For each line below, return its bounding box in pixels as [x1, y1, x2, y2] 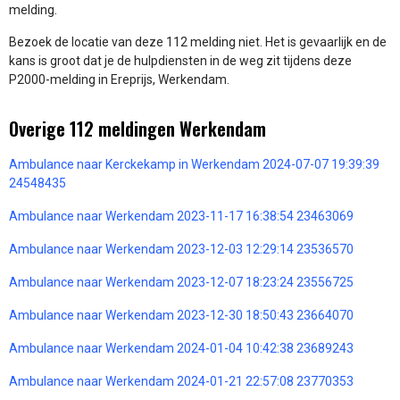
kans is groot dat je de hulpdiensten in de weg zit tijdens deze [9, 53, 352, 68]
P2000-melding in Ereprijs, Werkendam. [9, 71, 229, 87]
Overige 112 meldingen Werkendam [9, 114, 266, 142]
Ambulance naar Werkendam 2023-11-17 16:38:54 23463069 [9, 208, 354, 223]
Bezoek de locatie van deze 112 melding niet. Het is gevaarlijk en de [9, 34, 387, 49]
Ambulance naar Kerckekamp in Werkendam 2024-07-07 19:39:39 [9, 156, 379, 171]
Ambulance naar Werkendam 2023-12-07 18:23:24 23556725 [9, 274, 354, 289]
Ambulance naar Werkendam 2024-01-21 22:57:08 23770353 [9, 373, 354, 388]
